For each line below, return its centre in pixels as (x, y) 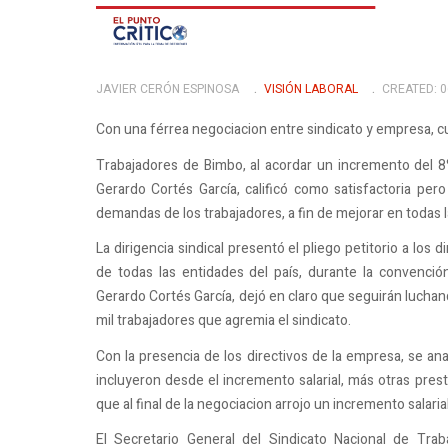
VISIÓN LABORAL (310, 88)
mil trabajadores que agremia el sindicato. (223, 321)
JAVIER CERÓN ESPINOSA (167, 88)
